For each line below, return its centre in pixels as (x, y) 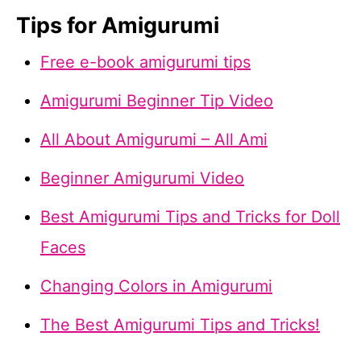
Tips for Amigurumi (118, 25)
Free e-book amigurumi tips (145, 62)
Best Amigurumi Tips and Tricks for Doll (190, 217)
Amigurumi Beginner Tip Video (157, 101)
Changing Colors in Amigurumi (156, 286)
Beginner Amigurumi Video (142, 178)
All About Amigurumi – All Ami (154, 139)
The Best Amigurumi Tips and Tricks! (180, 325)
